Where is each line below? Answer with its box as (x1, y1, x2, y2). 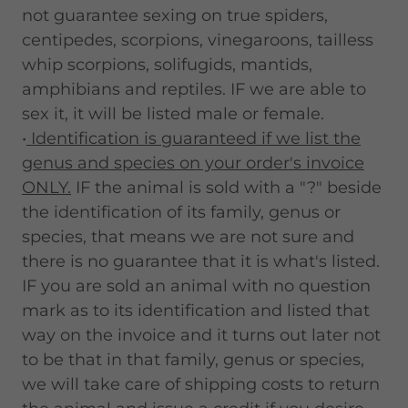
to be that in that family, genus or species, (22, 350, 364, 370)
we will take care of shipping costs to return (22, 374, 380, 394)
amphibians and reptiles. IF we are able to (22, 79, 366, 99)
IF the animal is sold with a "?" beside (71, 178, 382, 198)
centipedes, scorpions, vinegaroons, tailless (22, 30, 373, 50)
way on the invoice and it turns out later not (22, 325, 381, 345)
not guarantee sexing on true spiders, (22, 5, 328, 25)
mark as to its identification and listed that (22, 301, 370, 321)
